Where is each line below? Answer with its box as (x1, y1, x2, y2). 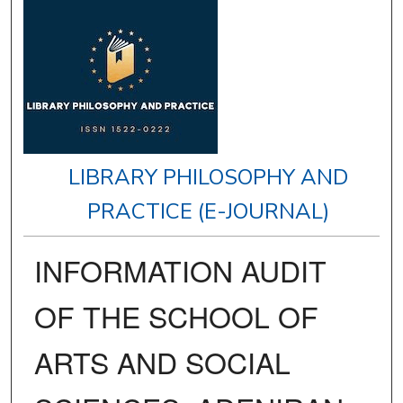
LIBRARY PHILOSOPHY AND (68, 163, 349, 193)
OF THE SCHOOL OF (33, 295, 318, 337)
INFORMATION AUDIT (33, 249, 327, 291)
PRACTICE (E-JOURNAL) (87, 197, 330, 227)
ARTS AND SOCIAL (33, 341, 291, 383)
